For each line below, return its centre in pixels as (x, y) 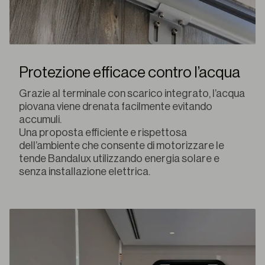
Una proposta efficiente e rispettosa (103, 133)
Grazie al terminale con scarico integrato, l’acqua (132, 94)
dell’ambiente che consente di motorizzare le (122, 146)
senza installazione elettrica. (85, 172)
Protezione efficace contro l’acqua (130, 73)
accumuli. (40, 120)
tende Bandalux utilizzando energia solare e (119, 159)
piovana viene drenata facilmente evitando (116, 107)
